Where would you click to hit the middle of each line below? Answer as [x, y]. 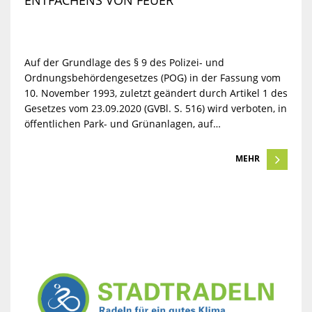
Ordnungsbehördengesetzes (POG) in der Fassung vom [152, 78]
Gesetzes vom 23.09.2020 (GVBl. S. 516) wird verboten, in [155, 109]
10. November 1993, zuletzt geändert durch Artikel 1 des [156, 93]
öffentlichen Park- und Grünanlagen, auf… [122, 124]
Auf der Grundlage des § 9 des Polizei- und [124, 63]
